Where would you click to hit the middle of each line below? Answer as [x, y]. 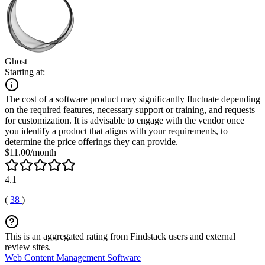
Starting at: [25, 72]
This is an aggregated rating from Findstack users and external [120, 236]
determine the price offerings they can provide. [91, 141]
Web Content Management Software [73, 257]
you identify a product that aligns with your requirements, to [116, 131]
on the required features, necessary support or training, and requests [130, 109]
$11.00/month [30, 152]
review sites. [28, 247]
